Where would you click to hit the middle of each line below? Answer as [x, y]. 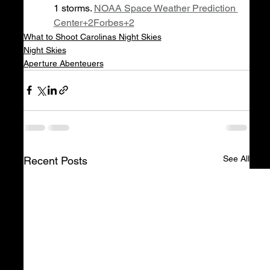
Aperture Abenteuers [63, 63]
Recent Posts [55, 160]
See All [236, 158]
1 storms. [74, 8]
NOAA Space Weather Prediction [166, 8]
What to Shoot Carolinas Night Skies [92, 36]
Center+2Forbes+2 [94, 22]
